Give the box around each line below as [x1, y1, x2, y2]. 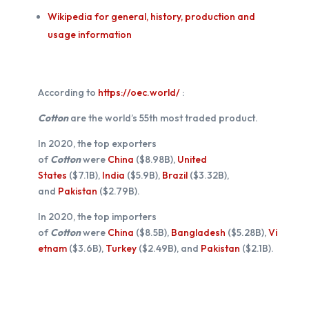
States [37, 168, 67, 181]
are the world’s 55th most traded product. [68, 111, 258, 124]
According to [37, 86, 98, 99]
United [177, 152, 207, 166]
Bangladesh [170, 226, 226, 239]
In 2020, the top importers [37, 210, 157, 223]
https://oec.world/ [97, 86, 180, 99]
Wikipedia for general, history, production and [47, 10, 255, 23]
